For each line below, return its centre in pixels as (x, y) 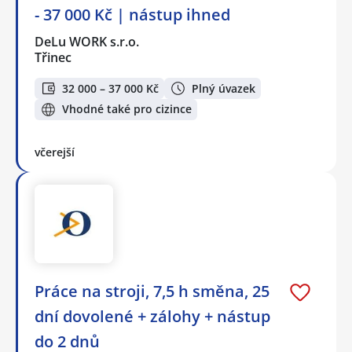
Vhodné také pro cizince (127, 109)
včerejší (55, 152)
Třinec (53, 58)
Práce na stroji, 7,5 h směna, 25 (152, 291)
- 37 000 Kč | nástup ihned (132, 15)
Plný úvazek (224, 88)
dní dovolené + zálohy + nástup (152, 316)
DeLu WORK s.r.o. (88, 42)
